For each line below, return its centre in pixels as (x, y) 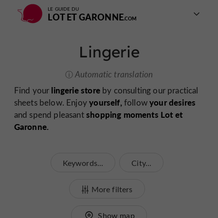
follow (136, 103)
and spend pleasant (50, 115)
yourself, (106, 102)
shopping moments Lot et (134, 115)
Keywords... (83, 163)
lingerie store (76, 90)
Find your (33, 91)
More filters (112, 189)
